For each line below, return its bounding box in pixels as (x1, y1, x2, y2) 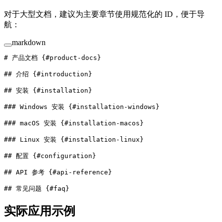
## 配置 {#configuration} (4, 152, 96, 160)
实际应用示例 (4, 204, 78, 218)
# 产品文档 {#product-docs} (4, 54, 101, 61)
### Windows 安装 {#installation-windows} (4, 103, 160, 111)
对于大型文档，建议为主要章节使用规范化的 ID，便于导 (4, 9, 205, 18)
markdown (12, 38, 46, 47)
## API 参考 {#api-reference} (4, 168, 112, 176)
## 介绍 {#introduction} (4, 70, 92, 78)
